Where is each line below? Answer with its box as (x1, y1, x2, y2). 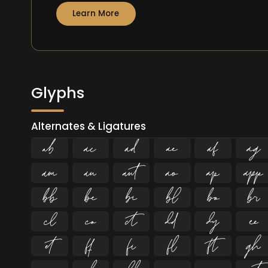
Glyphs (31, 81, 85, 103)
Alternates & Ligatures (31, 119, 147, 134)
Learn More (72, 8, 120, 20)
